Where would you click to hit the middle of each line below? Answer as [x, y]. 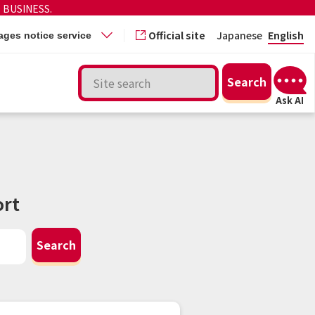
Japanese [239, 35]
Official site [177, 35]
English [286, 35]
